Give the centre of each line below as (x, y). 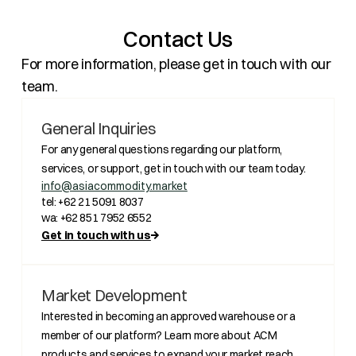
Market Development (114, 295)
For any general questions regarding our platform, (162, 149)
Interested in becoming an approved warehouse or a (168, 316)
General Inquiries (99, 128)
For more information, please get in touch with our (176, 64)
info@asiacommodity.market (114, 186)
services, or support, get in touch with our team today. (173, 168)
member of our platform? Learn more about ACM (159, 335)
